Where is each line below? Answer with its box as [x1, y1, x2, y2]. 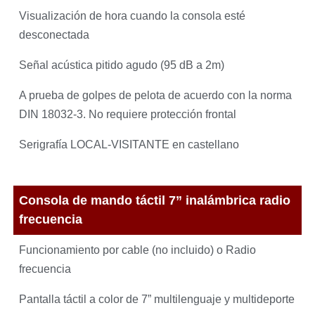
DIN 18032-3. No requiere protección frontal [19, 108, 237, 121]
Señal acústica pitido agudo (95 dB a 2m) [19, 59, 225, 72]
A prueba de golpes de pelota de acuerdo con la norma [19, 89, 292, 102]
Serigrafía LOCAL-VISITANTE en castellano [19, 139, 240, 151]
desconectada [19, 29, 90, 41]
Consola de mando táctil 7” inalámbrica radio [19, 193, 291, 207]
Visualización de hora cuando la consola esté [19, 10, 246, 22]
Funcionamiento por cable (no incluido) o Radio [19, 243, 257, 256]
